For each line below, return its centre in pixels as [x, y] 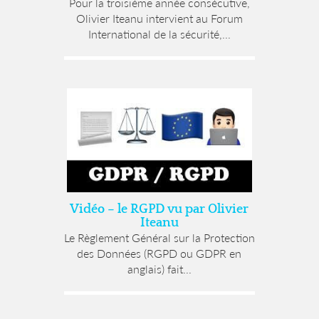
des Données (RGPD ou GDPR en [159, 253]
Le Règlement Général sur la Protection [159, 237]
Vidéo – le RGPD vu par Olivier [159, 209]
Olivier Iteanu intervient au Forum [159, 19]
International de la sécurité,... [159, 34]
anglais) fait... [159, 268]
